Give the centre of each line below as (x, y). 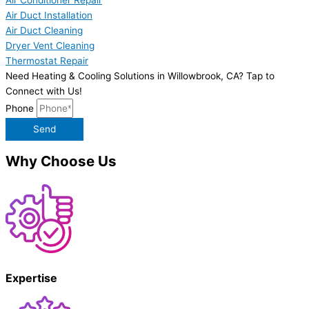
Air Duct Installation (49, 15)
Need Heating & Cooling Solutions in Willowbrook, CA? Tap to (140, 76)
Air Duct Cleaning (44, 30)
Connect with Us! (44, 91)
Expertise (31, 278)
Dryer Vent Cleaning (50, 45)
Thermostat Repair (47, 60)
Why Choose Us (61, 161)
